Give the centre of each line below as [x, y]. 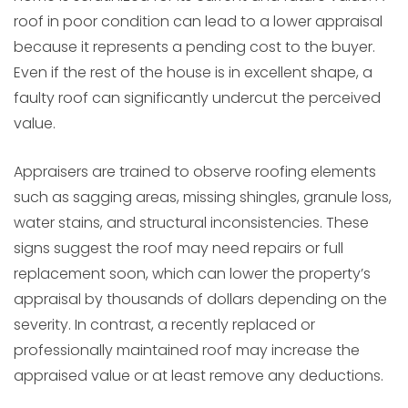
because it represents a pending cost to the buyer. [194, 47]
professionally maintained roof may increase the [187, 351]
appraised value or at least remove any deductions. [199, 376]
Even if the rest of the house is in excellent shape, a [193, 73]
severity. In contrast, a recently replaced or [164, 325]
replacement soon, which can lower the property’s [192, 274]
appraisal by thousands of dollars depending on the [200, 300]
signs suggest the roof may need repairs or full [178, 249]
